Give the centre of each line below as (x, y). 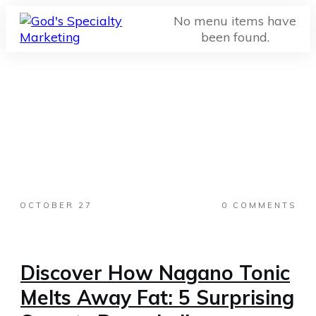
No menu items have (235, 21)
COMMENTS (262, 205)
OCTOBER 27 (56, 205)
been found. (235, 37)
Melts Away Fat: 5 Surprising (157, 297)
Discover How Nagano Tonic (155, 273)
